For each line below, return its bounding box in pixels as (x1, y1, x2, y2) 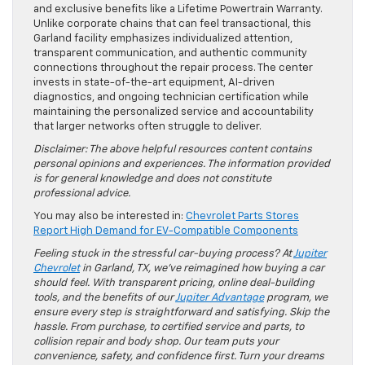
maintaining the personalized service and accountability (33, 107, 314, 118)
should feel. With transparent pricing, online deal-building (33, 278, 314, 289)
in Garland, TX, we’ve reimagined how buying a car (80, 263, 324, 275)
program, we (264, 292, 328, 304)
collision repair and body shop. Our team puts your (33, 336, 279, 348)
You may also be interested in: (33, 211, 186, 222)
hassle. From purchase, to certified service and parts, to (33, 322, 304, 333)
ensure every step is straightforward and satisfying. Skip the (33, 307, 329, 319)
